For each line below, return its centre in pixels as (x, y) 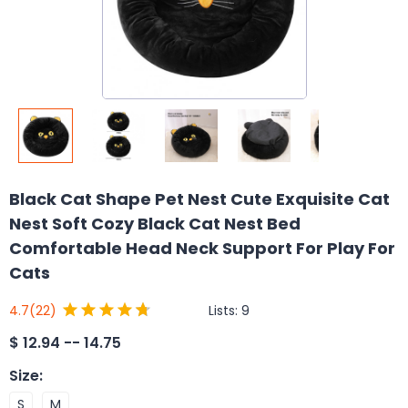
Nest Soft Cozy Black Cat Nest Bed (155, 224)
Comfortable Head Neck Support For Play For (202, 248)
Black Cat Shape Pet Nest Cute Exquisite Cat (199, 199)
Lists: (225, 310)
